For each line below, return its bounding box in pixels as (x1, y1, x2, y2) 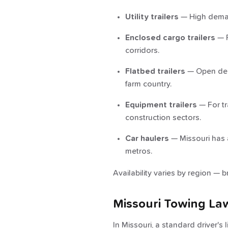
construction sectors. (125, 113, 201, 122)
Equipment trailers (125, 101, 197, 109)
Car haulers (125, 134, 169, 142)
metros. (125, 147, 152, 155)
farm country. (125, 80, 172, 88)
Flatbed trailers (125, 67, 185, 75)
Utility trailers (125, 13, 179, 21)
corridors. (125, 46, 159, 54)
